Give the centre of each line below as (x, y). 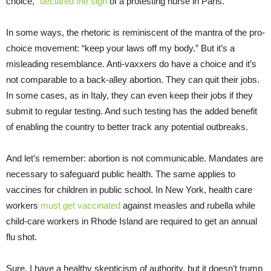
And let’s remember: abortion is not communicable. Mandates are (135, 158)
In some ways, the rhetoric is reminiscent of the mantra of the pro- (135, 32)
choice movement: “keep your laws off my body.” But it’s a (120, 48)
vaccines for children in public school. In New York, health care (129, 189)
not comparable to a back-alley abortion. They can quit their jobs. (133, 79)
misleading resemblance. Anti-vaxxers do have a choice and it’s (131, 64)
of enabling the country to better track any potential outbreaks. (127, 126)
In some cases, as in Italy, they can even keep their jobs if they (129, 95)
